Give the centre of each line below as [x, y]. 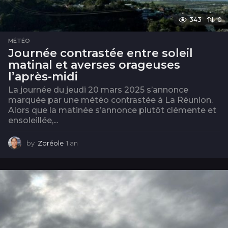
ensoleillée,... [33, 121]
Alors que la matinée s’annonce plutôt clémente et [112, 110]
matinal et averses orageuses [94, 65]
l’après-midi [43, 77]
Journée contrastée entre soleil [101, 53]
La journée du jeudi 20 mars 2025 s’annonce [98, 90]
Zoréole [51, 143]
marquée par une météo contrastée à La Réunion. [110, 100]
